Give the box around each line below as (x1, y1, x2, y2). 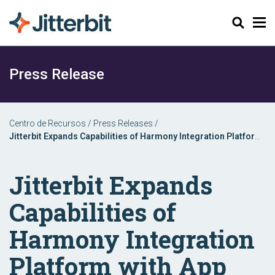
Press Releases (93, 118, 153, 128)
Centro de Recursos (9, 118, 86, 128)
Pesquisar (223, 16, 266, 28)
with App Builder (9, 144, 74, 154)
